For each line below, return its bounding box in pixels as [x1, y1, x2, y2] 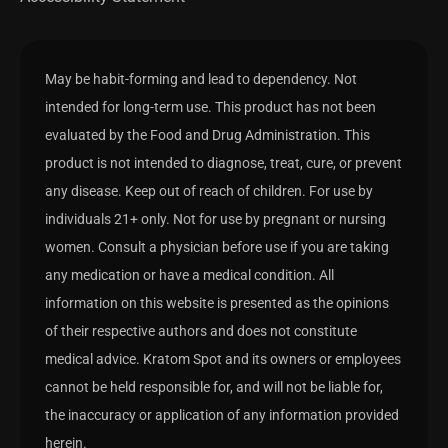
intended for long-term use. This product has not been [45, 99, 376, 116]
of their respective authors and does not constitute [45, 323, 357, 340]
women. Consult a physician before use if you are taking [45, 239, 389, 256]
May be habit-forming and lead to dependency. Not [45, 71, 357, 88]
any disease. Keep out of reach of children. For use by [45, 183, 373, 200]
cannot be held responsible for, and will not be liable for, [45, 379, 383, 396]
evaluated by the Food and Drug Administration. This [45, 127, 370, 144]
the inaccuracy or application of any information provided [45, 407, 399, 424]
